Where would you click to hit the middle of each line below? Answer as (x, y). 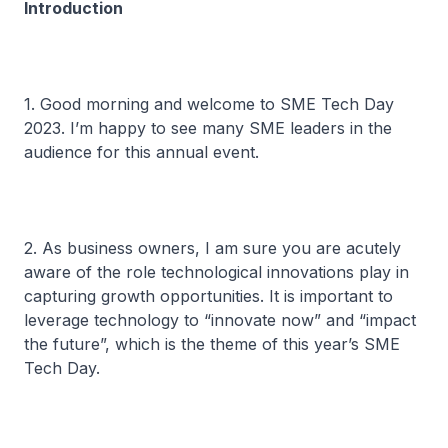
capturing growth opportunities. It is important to (208, 296)
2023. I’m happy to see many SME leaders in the (208, 128)
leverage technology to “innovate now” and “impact (220, 320)
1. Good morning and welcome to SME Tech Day (209, 104)
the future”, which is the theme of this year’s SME (212, 344)
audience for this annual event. (141, 152)
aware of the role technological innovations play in (216, 272)
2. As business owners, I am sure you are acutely (212, 248)
